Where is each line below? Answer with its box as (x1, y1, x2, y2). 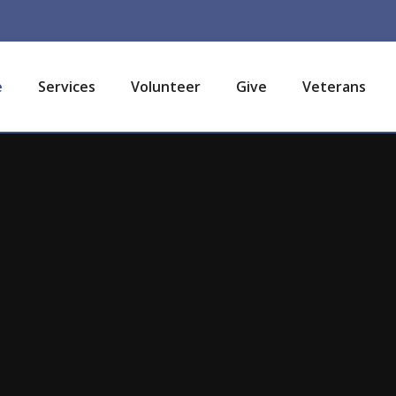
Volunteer (131, 77, 201, 96)
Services (38, 77, 95, 96)
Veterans (302, 77, 366, 96)
